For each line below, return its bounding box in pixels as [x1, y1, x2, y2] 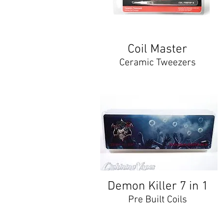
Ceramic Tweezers [119, 57, 196, 69]
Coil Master [128, 42, 187, 57]
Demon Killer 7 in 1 [107, 179, 208, 194]
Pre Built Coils [128, 194, 187, 206]
